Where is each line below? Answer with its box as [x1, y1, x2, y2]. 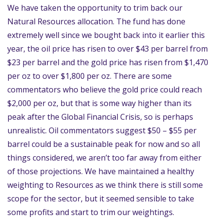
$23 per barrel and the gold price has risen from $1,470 [7, 57, 208, 68]
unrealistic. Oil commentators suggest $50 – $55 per [7, 125, 197, 136]
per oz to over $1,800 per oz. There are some [7, 71, 172, 81]
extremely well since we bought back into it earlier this [7, 30, 205, 40]
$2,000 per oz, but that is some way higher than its [7, 98, 192, 109]
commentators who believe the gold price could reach [7, 84, 202, 95]
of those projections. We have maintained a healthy [7, 166, 194, 177]
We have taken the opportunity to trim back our [7, 2, 182, 13]
